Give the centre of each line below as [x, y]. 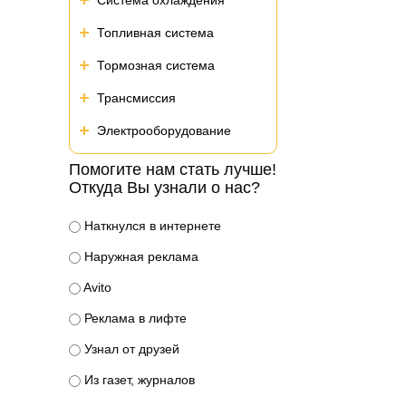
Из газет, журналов [138, 380]
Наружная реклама [140, 256]
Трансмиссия [136, 98]
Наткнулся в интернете [151, 226]
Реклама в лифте [134, 318]
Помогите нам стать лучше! [173, 169]
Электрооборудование [164, 130]
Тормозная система [156, 65]
